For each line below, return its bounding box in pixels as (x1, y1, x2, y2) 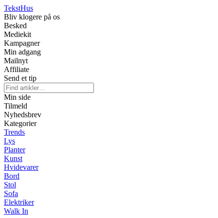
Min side (4, 93, 31, 101)
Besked (4, 21, 27, 30)
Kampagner (4, 39, 40, 47)
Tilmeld (4, 102, 27, 110)
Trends (4, 128, 25, 136)
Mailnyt (4, 56, 28, 65)
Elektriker (4, 198, 34, 206)
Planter (4, 145, 25, 154)
